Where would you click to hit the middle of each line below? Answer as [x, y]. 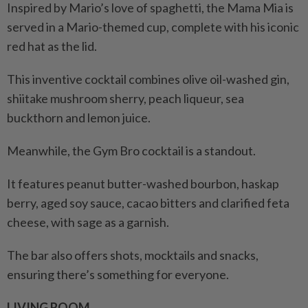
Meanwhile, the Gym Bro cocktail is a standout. [131, 151]
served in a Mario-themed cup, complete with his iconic [153, 27]
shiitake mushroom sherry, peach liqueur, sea [125, 99]
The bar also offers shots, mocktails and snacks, [133, 255]
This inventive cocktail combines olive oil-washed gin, [148, 79]
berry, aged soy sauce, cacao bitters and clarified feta [148, 203]
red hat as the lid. [52, 46]
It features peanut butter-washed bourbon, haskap [143, 184]
